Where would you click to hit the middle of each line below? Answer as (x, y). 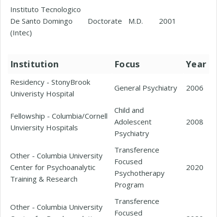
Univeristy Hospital (42, 93)
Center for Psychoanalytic (53, 167)
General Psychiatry (146, 88)
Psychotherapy (139, 173)
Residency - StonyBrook (50, 82)
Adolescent (133, 122)
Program (129, 185)
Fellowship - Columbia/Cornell (59, 116)
